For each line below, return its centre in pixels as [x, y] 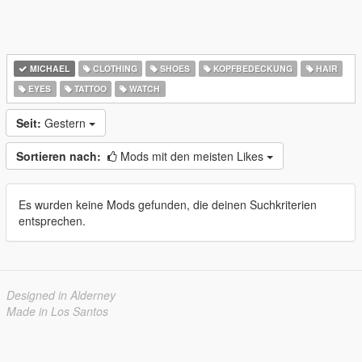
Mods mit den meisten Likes [194, 156]
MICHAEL [49, 68]
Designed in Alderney [61, 295]
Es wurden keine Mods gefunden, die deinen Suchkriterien [168, 204]
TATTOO [89, 88]
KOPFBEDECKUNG [252, 68]
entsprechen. [52, 221]
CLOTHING [114, 68]
